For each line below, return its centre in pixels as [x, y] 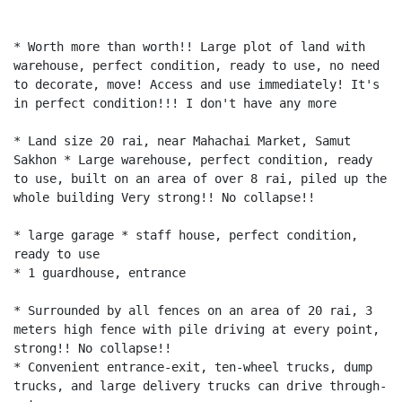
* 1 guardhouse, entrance [100, 272]
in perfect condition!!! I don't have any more [175, 103]
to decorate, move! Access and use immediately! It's [197, 84]
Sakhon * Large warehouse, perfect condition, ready [193, 159]
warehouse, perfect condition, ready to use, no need [197, 65]
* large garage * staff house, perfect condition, [186, 235]
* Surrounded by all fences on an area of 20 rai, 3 [193, 310]
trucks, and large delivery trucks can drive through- [200, 385]
